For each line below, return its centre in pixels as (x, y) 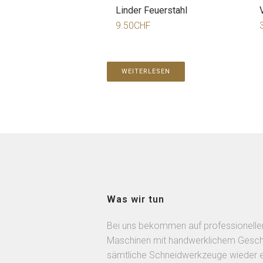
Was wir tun (136, 199)
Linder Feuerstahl (151, 10)
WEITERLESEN (146, 71)
